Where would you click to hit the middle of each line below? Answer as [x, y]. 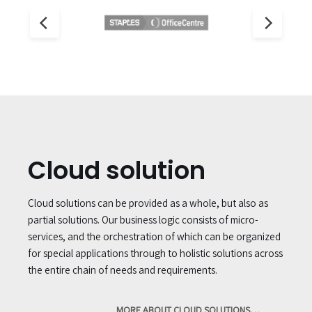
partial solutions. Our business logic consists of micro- [143, 219]
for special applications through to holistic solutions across [155, 253]
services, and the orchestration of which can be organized [154, 236]
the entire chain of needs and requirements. [123, 270]
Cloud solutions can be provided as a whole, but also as [148, 203]
